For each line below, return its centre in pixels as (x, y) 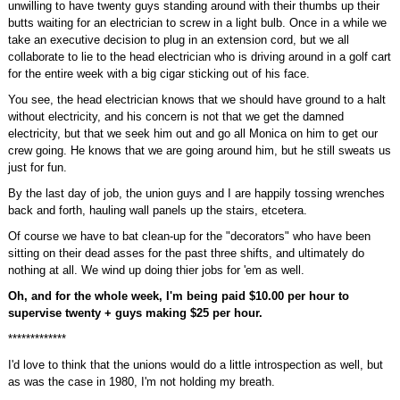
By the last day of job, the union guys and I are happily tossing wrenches (196, 193)
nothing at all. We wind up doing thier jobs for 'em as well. (156, 270)
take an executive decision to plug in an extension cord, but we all (178, 40)
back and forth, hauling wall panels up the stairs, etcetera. (157, 210)
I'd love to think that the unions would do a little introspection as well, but (195, 365)
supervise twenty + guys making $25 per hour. (135, 313)
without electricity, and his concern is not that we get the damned (175, 117)
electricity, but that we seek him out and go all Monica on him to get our (192, 133)
